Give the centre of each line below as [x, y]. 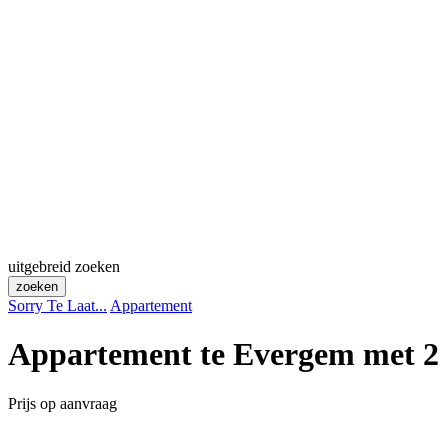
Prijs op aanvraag [62, 403]
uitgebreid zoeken [64, 266]
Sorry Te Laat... [57, 305]
